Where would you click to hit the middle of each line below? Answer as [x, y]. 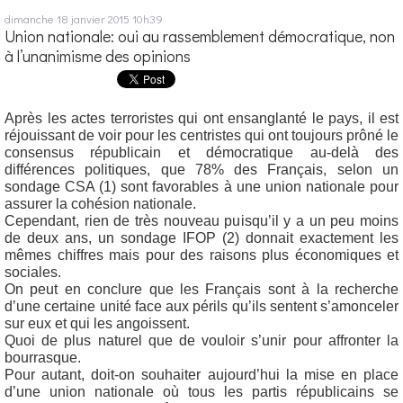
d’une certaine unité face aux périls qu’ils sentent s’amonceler [201, 306]
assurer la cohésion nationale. [100, 203]
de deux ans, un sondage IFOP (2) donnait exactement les [201, 237]
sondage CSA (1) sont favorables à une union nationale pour [201, 186]
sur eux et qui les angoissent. [97, 323]
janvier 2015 [100, 19]
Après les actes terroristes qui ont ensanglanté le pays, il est [201, 118]
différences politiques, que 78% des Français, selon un [201, 169]
